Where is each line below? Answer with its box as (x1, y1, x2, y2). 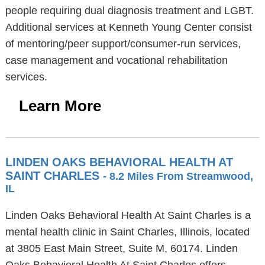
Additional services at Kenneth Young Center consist (5, 21, 252, 33)
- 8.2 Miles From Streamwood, (102, 170, 253, 182)
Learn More (18, 97, 101, 115)
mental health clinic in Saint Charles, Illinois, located (5, 226, 250, 238)
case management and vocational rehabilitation (5, 54, 228, 66)
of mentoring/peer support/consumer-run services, (5, 38, 241, 50)
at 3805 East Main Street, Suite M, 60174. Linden (5, 243, 238, 254)
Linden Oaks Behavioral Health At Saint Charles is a (5, 209, 251, 221)
